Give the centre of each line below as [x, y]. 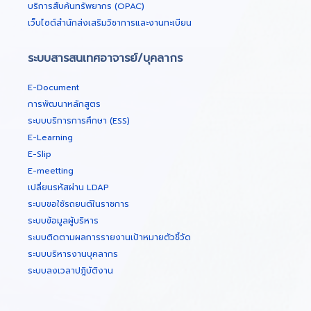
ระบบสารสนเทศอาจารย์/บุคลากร [105, 58]
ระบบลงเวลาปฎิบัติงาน [70, 270]
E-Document [53, 87]
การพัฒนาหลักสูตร [64, 104]
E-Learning [50, 137]
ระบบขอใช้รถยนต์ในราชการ [78, 204]
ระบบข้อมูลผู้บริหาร [63, 220]
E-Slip [40, 154]
